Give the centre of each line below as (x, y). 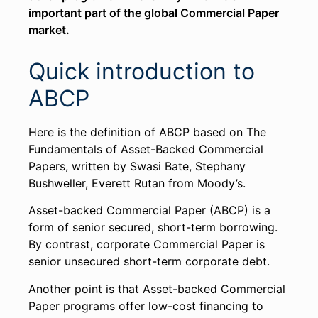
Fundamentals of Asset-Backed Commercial (146, 149)
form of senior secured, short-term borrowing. (153, 227)
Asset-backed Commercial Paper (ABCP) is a (149, 210)
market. (49, 30)
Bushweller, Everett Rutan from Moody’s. (139, 183)
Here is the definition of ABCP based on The (147, 132)
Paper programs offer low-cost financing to (146, 306)
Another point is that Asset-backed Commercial (157, 289)
